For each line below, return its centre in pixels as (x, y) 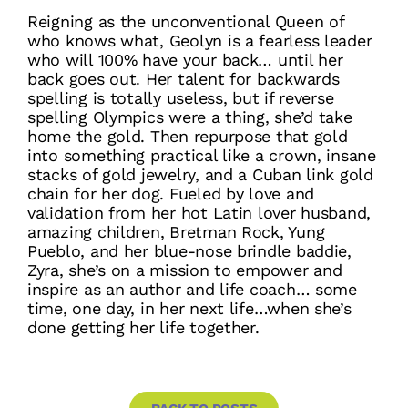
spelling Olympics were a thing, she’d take (190, 117)
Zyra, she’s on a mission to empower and (185, 270)
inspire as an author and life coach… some (192, 289)
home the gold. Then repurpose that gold (188, 136)
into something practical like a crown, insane (202, 155)
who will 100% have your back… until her (185, 59)
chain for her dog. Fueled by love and (171, 193)
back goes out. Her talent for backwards (184, 78)
